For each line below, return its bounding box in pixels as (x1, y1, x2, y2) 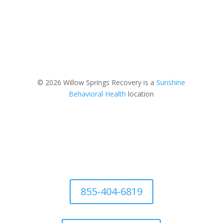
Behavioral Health (69, 89, 126, 99)
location (126, 89, 154, 99)
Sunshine (156, 78, 186, 88)
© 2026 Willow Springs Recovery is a (37, 78, 157, 88)
